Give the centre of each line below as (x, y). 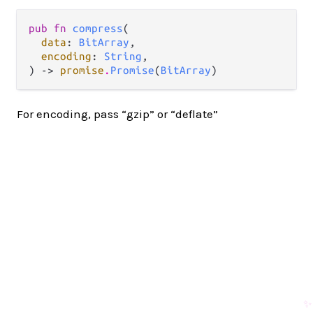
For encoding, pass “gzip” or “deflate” (117, 114)
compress (98, 28)
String (123, 56)
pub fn (51, 28)
